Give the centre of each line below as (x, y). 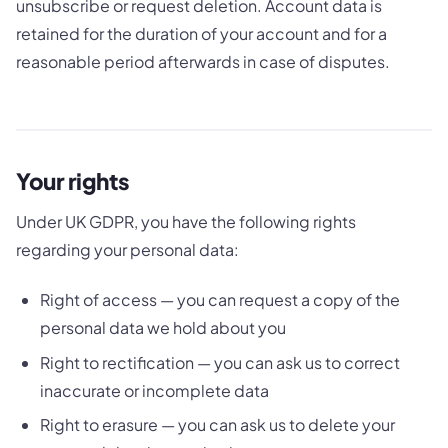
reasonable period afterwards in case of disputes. (203, 61)
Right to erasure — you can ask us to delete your (217, 425)
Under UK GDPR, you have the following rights (186, 222)
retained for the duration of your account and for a (201, 33)
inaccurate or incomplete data (154, 390)
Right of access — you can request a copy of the (220, 300)
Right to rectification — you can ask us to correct (220, 362)
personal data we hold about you (163, 328)
